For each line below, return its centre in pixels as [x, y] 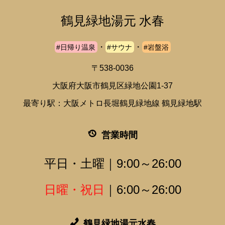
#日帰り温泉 [76, 47]
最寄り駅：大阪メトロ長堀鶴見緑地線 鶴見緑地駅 [113, 103]
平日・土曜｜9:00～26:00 [113, 163]
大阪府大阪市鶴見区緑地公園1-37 [113, 85]
